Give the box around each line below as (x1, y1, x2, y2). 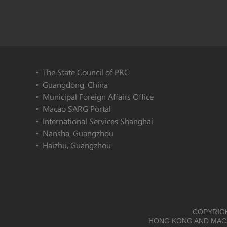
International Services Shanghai (43, 116, 153, 126)
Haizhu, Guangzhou (43, 140, 111, 150)
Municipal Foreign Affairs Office (43, 91, 154, 102)
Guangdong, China (43, 79, 108, 90)
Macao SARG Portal (43, 103, 111, 114)
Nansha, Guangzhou (43, 128, 113, 138)
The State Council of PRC (43, 67, 129, 78)
